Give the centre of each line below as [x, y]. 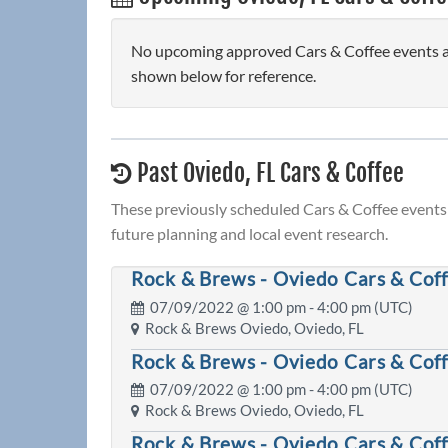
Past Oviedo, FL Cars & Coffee [268, 173]
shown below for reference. [223, 76]
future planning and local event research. [249, 234]
